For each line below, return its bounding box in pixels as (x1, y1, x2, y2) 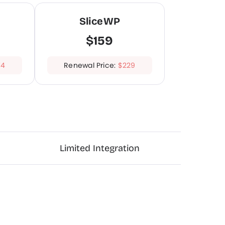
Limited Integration (59, 142, 140, 154)
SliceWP (79, 15, 120, 27)
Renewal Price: (64, 60, 118, 70)
